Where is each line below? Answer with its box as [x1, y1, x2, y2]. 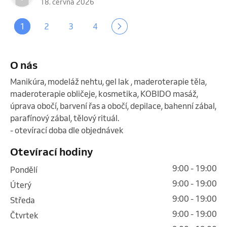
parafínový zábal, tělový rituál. [10, 112, 119, 123]
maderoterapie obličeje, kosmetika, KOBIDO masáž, [10, 88, 198, 99]
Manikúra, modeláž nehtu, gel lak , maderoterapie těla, [10, 76, 207, 87]
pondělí [15, 164, 37, 175]
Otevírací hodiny [10, 144, 93, 158]
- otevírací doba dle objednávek [10, 125, 125, 135]
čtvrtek [15, 210, 39, 220]
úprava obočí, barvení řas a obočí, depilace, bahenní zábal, [10, 100, 216, 111]
